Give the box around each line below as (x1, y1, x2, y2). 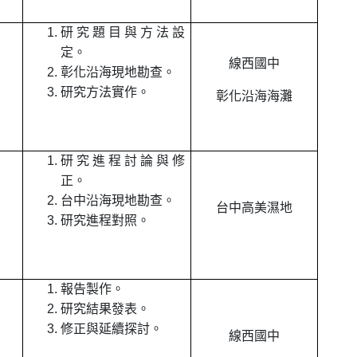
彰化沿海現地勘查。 (61, 67, 176, 80)
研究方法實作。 (61, 87, 151, 100)
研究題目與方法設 (61, 27, 185, 40)
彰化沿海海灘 (216, 91, 292, 104)
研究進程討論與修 (61, 155, 185, 168)
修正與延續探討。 (61, 324, 163, 336)
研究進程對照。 (61, 215, 151, 228)
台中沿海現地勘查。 (61, 195, 176, 208)
